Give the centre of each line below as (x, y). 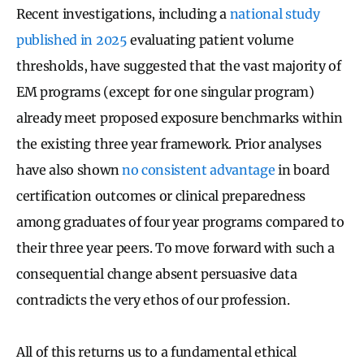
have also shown (69, 169)
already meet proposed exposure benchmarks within (180, 117)
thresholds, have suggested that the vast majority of (179, 65)
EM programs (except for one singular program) (165, 91)
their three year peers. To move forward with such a (175, 247)
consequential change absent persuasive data (157, 273)
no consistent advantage (198, 169)
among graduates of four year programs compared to (180, 221)
